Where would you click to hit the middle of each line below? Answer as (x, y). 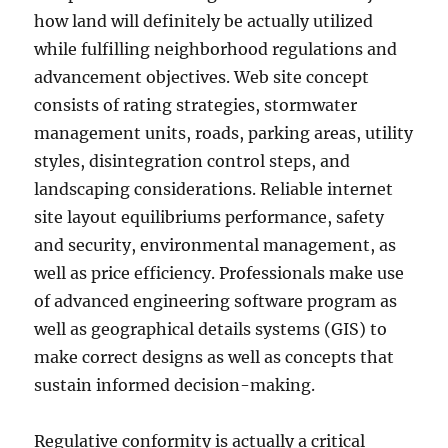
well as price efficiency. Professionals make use (219, 273)
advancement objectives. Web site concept (202, 77)
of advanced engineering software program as (216, 301)
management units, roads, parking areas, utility (224, 133)
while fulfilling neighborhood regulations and (216, 49)
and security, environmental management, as (215, 245)
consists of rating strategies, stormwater (196, 105)
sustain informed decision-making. (175, 385)
